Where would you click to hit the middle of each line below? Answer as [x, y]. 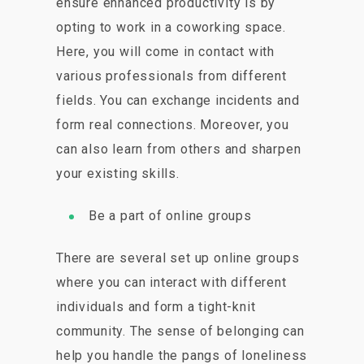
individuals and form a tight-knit [156, 307]
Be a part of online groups [170, 216]
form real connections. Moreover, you [173, 125]
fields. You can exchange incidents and [178, 101]
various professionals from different [171, 76]
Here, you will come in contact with [166, 52]
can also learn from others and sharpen [179, 149]
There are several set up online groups [178, 258]
